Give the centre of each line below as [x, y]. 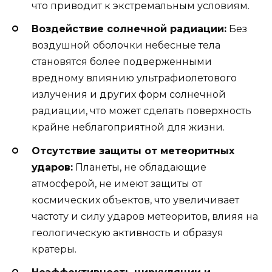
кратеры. [54, 249]
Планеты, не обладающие [140, 167]
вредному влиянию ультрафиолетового [134, 78]
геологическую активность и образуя [127, 233]
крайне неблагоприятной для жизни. [128, 127]
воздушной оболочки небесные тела [126, 46]
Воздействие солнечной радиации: [129, 29]
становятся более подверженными [122, 62]
